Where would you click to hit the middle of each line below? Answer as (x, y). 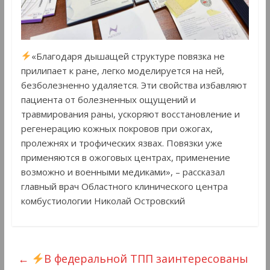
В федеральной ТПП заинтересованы (146, 258)
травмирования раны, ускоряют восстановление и (130, 114)
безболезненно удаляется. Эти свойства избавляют (134, 85)
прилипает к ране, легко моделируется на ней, (122, 70)
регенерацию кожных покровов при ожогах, (117, 128)
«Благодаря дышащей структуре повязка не (128, 56)
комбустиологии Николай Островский (103, 200)
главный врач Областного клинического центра (124, 186)
